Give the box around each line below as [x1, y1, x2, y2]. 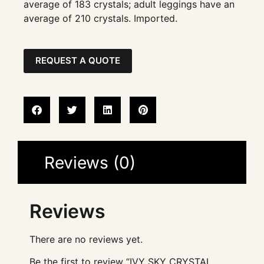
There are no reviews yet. [29, 233, 143, 245]
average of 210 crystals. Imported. [24, 12, 177, 25]
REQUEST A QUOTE [35, 55, 120, 67]
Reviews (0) [44, 152, 136, 173]
